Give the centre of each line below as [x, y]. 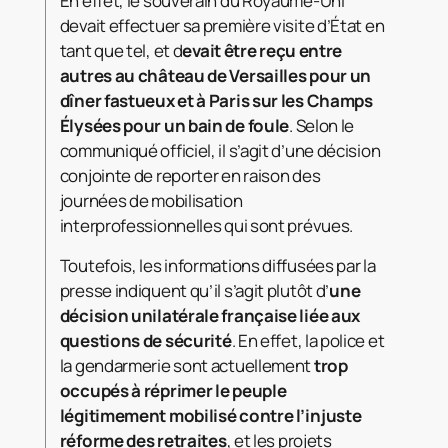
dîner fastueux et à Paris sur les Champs [216, 101]
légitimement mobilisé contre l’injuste [210, 416]
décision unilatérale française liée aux [210, 316]
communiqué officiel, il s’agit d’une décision [220, 151]
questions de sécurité [145, 341]
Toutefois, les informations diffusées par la [217, 266]
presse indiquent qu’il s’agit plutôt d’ [194, 291]
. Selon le [322, 126]
